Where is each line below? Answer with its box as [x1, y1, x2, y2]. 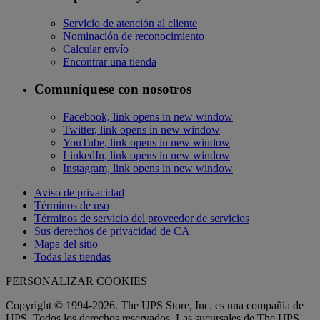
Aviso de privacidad [34, 186, 124, 199]
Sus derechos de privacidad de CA [34, 225, 190, 238]
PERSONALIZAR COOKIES [6, 275, 147, 288]
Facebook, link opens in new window [63, 111, 233, 124]
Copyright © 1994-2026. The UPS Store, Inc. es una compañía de [6, 299, 304, 312]
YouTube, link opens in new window [63, 136, 230, 149]
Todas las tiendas [34, 251, 111, 264]
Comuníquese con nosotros [34, 81, 191, 97]
